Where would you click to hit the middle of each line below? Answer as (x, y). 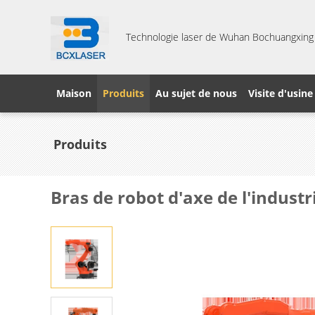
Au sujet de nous (196, 93)
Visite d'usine (281, 93)
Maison (74, 93)
